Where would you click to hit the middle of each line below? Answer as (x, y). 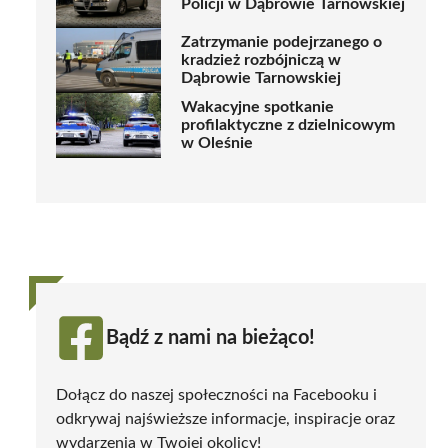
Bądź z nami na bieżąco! (210, 337)
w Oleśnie (217, 143)
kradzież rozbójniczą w (261, 60)
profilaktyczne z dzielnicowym (288, 125)
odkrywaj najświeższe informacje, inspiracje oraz (225, 418)
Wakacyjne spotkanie (257, 107)
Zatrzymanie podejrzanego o (281, 42)
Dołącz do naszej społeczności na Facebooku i (216, 394)
